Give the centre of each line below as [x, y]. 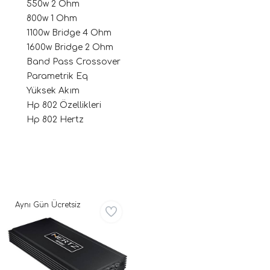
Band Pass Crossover [74, 61]
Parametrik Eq [57, 76]
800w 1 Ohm [52, 18]
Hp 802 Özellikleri [64, 105]
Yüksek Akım [53, 90]
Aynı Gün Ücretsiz [48, 205]
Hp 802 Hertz [55, 119]
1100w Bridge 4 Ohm [69, 33]
